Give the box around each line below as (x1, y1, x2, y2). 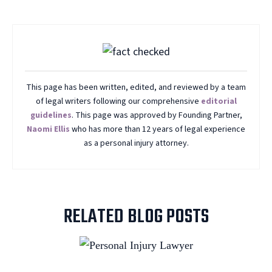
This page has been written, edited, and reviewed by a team (26, 81, 246, 94)
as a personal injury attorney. (83, 137, 189, 150)
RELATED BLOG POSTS (63, 202, 209, 233)
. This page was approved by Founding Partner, (71, 109, 242, 122)
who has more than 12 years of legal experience (70, 123, 245, 136)
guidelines (30, 109, 72, 122)
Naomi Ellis (27, 123, 70, 136)
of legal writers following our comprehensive (35, 95, 201, 108)
